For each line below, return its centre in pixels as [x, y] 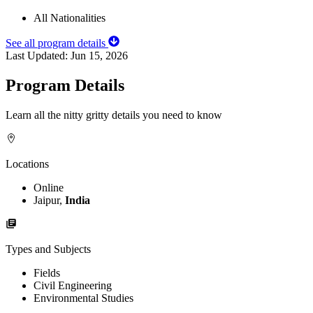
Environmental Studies [83, 298]
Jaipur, [49, 200]
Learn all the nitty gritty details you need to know [114, 115]
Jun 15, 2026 [99, 55]
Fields [47, 272]
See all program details [57, 43]
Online [49, 187]
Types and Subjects [48, 249]
